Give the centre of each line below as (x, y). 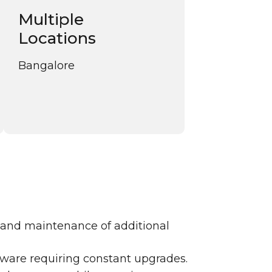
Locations (57, 38)
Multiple (51, 19)
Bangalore (46, 65)
